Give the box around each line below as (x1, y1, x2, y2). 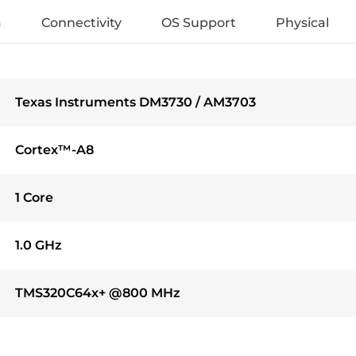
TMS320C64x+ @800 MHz (15, 285, 181, 300)
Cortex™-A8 (15, 142, 95, 157)
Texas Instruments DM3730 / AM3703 (15, 95, 257, 110)
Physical (276, 15, 329, 30)
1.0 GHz (15, 238, 63, 253)
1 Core (15, 190, 54, 205)
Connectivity (41, 15, 122, 30)
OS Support (161, 15, 236, 30)
